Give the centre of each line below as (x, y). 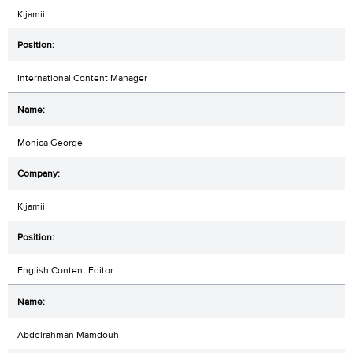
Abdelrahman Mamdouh (68, 334)
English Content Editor (65, 270)
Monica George (50, 142)
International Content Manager (82, 78)
